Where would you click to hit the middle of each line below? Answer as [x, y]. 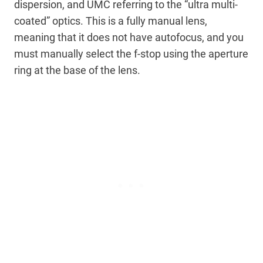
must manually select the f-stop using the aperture [131, 54]
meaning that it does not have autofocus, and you [129, 38]
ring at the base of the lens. [77, 70]
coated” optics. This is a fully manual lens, [111, 21]
